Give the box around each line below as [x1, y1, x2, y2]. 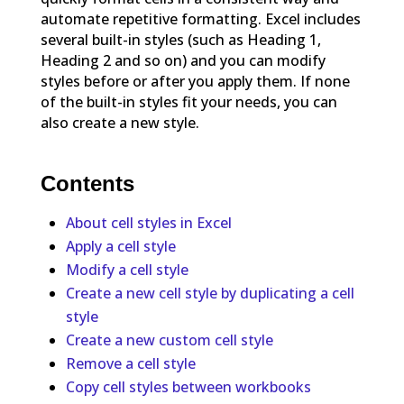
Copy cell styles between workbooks [65, 377, 311, 398]
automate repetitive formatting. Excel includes [40, 9, 361, 30]
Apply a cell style [65, 236, 176, 257]
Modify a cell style [65, 260, 188, 280]
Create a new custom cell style [65, 330, 273, 351]
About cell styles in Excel [65, 213, 232, 234]
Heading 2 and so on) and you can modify [40, 50, 326, 71]
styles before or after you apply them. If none [40, 71, 350, 92]
